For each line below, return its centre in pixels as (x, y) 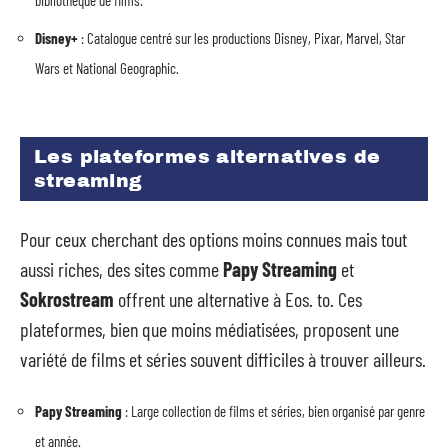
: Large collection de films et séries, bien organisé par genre (273, 411)
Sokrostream (67, 298)
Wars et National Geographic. (107, 67)
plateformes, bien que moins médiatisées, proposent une (209, 328)
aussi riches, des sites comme (121, 268)
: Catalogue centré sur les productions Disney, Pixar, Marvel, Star (241, 37)
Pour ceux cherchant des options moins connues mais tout (213, 238)
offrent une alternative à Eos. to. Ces (238, 298)
